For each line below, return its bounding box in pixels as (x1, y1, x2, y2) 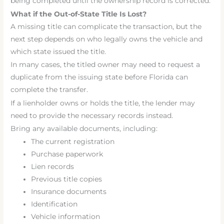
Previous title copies (31, 175, 102, 183)
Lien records (31, 162, 74, 171)
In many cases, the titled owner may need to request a (10, 60, 200, 69)
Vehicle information (31, 212, 100, 221)
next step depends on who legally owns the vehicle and (10, 34, 203, 43)
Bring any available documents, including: (10, 124, 158, 132)
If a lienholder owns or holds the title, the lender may (10, 98, 195, 107)
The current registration (31, 137, 115, 146)
